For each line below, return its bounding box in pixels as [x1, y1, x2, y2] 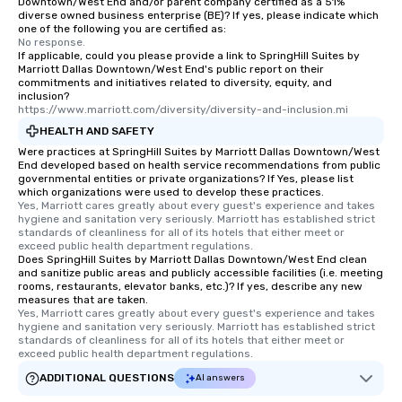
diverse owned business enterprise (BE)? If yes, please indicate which [18, 9, 379, 22]
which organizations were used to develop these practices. [18, 186, 324, 198]
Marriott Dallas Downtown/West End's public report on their [18, 63, 324, 75]
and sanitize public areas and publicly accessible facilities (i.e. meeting [18, 267, 383, 279]
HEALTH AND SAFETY [39, 124, 154, 137]
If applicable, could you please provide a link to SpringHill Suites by [18, 49, 360, 62]
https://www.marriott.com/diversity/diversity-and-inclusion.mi [18, 103, 348, 116]
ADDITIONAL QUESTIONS [39, 371, 174, 384]
